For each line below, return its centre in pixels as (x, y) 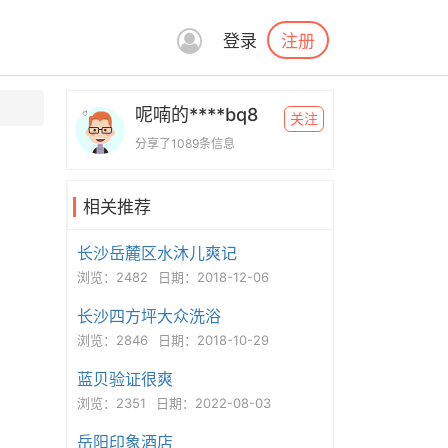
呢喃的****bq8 (196, 114)
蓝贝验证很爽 (124, 379)
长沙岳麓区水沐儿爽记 (156, 253)
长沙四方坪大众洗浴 (148, 316)
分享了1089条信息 (184, 143)
